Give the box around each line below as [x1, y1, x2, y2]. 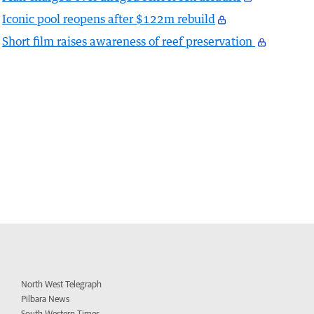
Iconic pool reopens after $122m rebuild [2, 12, 216, 27]
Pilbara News [21, 294, 70, 305]
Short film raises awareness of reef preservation [2, 34, 256, 49]
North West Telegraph [21, 279, 102, 290]
